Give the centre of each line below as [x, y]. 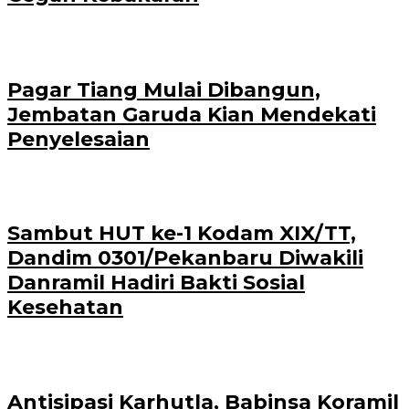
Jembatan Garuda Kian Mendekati [192, 114]
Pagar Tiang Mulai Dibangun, [164, 89]
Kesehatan [65, 308]
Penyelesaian [79, 139]
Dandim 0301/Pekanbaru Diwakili [185, 258]
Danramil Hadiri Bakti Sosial [156, 283]
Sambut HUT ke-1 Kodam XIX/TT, [182, 234]
